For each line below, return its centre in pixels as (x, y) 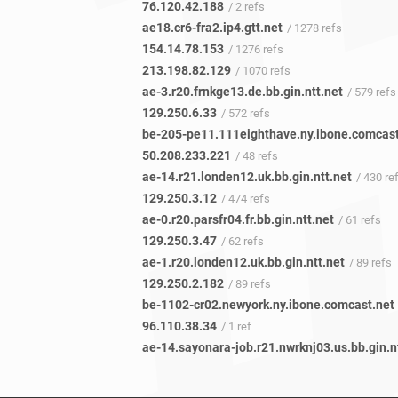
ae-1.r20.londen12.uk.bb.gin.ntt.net (243, 263)
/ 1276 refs (256, 50)
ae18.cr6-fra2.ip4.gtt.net (212, 28)
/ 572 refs (246, 114)
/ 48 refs (257, 156)
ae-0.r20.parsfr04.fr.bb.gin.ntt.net (238, 220)
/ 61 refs (360, 220)
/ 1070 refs (263, 71)
